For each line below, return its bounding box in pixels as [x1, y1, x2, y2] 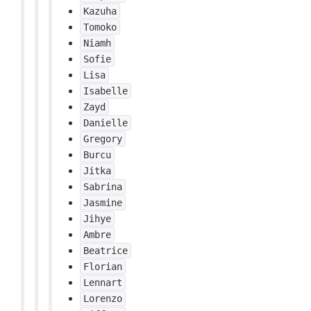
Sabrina [83, 181, 122, 192]
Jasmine [83, 197, 122, 208]
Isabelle [83, 85, 128, 96]
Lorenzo [83, 293, 122, 304]
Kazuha [83, 6, 117, 17]
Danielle [83, 117, 128, 128]
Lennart [83, 277, 122, 288]
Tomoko [83, 22, 117, 33]
